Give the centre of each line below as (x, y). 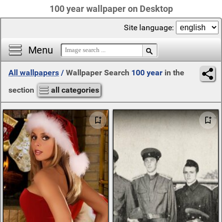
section (22, 90)
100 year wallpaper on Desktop (111, 9)
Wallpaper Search (99, 73)
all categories (75, 90)
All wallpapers (34, 73)
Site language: (150, 28)
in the (173, 73)
